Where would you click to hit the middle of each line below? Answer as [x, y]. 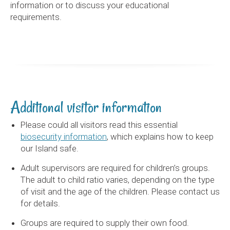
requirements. [36, 17]
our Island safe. [50, 149]
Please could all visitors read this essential [99, 125]
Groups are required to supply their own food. [105, 223]
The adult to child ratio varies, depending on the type [118, 180]
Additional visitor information [86, 107]
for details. [40, 204]
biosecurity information [64, 137]
